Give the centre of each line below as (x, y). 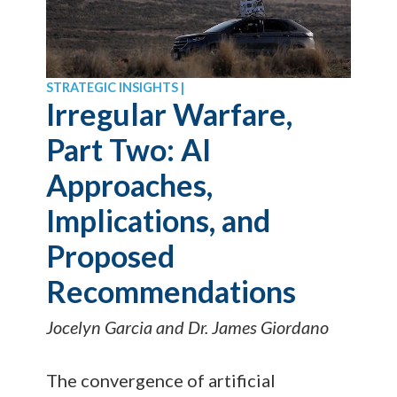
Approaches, (130, 184)
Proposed (111, 255)
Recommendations (171, 291)
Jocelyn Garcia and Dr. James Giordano (188, 327)
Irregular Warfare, (170, 113)
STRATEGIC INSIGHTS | (116, 87)
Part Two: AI (129, 149)
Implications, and (159, 220)
